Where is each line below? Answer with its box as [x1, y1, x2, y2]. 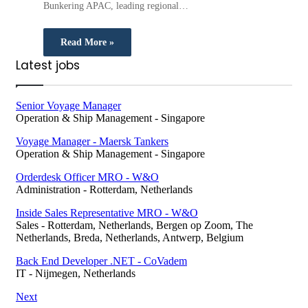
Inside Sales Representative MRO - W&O [16, 207, 198, 219]
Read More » [60, 37, 114, 48]
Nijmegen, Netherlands [35, 267, 135, 280]
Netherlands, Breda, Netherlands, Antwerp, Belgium [16, 232, 243, 244]
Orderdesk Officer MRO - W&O [16, 171, 159, 184]
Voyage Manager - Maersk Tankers [16, 135, 168, 148]
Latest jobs [16, 57, 80, 74]
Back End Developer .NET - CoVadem [16, 255, 187, 267]
